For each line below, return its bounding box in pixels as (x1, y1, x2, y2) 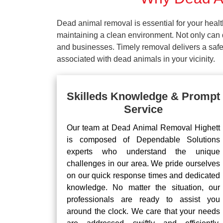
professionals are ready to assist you (67, 195, 220, 204)
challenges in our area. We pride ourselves (67, 159, 220, 168)
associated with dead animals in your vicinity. (57, 55, 215, 63)
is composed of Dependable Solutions (67, 135, 220, 144)
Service (124, 103, 163, 115)
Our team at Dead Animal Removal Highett (67, 123, 220, 132)
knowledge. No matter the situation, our (67, 183, 220, 192)
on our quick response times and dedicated (67, 171, 220, 180)
